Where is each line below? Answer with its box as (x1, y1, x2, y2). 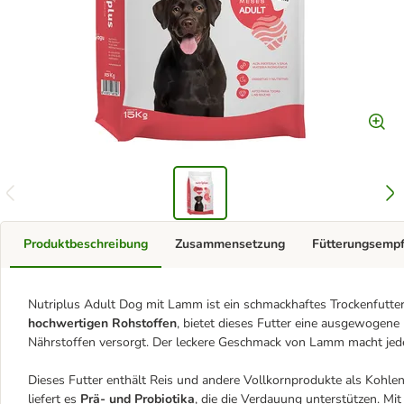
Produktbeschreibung (23, 235, 148, 252)
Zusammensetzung (175, 235, 285, 252)
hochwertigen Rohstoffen (28, 315, 177, 332)
